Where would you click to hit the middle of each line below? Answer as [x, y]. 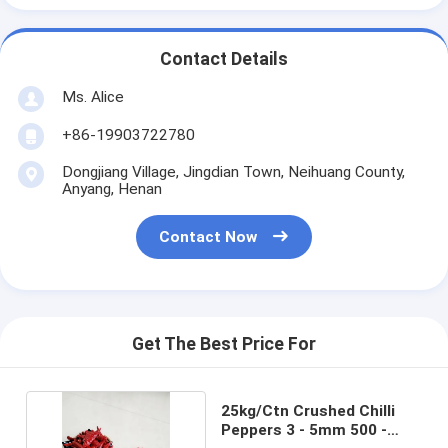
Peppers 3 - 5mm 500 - [304, 429]
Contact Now [208, 237]
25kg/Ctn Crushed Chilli [308, 410]
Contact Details [224, 59]
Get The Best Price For [224, 344]
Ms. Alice [92, 96]
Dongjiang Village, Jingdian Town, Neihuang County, [233, 171]
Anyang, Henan [111, 188]
